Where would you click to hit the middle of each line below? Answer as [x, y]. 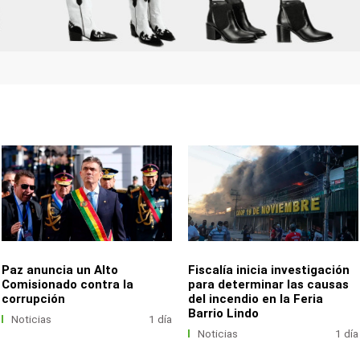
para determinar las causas [269, 284]
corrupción [34, 299]
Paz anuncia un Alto [60, 270]
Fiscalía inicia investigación [269, 270]
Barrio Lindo [224, 313]
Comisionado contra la [68, 284]
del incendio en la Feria [256, 299]
